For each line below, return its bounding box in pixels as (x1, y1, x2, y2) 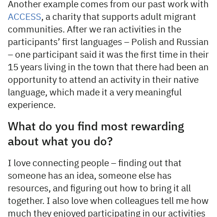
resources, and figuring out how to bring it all (8, 184, 191, 194)
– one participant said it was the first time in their (8, 50, 209, 60)
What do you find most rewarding (8, 121, 184, 133)
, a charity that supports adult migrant (41, 13, 196, 22)
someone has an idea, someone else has (8, 171, 171, 181)
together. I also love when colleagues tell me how (8, 197, 209, 206)
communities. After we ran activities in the (8, 25, 181, 35)
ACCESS (8, 13, 41, 22)
